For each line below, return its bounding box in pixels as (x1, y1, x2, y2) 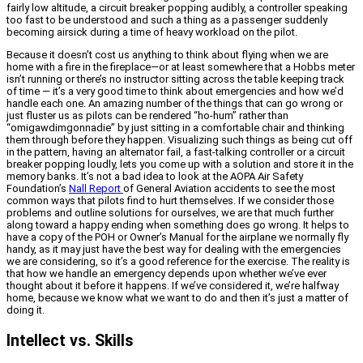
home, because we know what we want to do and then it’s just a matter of (6, 292, 348, 305)
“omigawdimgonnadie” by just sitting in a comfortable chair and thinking (6, 122, 344, 135)
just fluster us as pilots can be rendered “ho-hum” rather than (6, 109, 288, 122)
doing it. (6, 304, 45, 317)
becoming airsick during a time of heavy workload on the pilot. (6, 26, 297, 39)
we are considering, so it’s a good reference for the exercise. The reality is (6, 255, 350, 268)
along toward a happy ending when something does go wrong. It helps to (6, 219, 349, 232)
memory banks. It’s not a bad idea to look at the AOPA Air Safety (6, 170, 303, 183)
